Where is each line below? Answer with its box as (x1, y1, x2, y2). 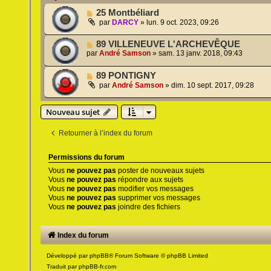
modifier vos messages (116, 184, 194, 194)
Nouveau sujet (46, 106, 100, 118)
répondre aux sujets (116, 175, 184, 184)
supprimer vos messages (116, 194, 201, 203)
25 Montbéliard (96, 8, 160, 18)
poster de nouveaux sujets (116, 166, 205, 175)
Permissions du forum (48, 154, 125, 162)
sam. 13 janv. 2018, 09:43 (158, 49, 243, 58)
